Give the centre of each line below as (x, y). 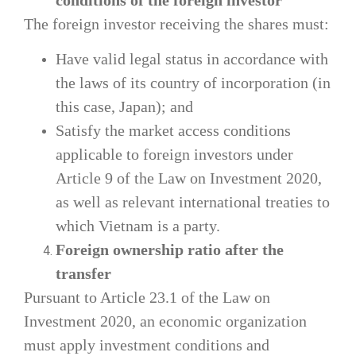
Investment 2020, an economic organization (165, 321)
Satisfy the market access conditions (173, 130)
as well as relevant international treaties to (193, 201)
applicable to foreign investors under (174, 154)
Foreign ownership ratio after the (170, 249)
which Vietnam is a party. (138, 225)
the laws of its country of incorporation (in (193, 82)
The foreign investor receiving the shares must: (176, 23)
